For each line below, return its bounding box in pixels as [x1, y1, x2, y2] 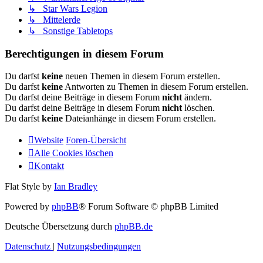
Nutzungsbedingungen [57, 241, 141, 252]
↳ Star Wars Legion [28, 3, 107, 14]
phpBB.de [114, 221, 153, 232]
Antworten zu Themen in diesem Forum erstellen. [63, 82, 248, 92]
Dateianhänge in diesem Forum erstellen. [63, 113, 216, 124]
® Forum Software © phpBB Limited [79, 201, 218, 212]
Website [34, 135, 63, 146]
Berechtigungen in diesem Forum [5, 47, 164, 60]
